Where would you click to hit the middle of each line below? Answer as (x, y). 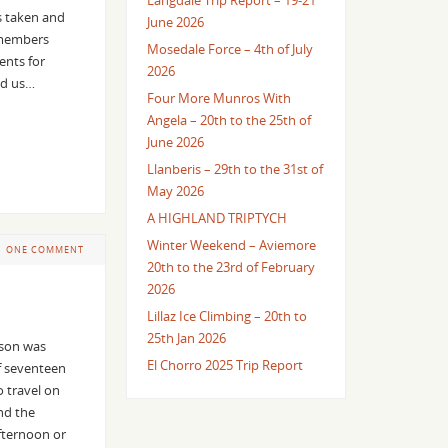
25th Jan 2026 (186, 338)
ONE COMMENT (45, 249)
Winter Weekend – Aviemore (231, 245)
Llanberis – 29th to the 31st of (234, 169)
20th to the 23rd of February (230, 267)
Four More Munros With (218, 98)
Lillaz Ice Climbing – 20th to (226, 316)
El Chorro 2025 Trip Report (224, 365)
